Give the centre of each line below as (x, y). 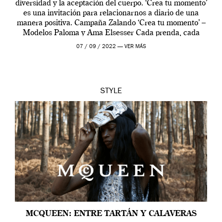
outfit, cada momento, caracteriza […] (111, 43)
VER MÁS (135, 47)
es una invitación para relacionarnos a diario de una (111, 13)
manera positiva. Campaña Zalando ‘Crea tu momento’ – (111, 23)
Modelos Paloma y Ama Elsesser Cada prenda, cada (111, 33)
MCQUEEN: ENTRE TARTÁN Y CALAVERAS (111, 214)
